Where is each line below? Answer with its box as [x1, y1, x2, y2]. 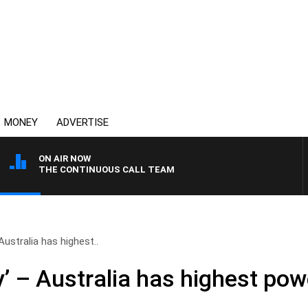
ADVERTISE [56, 116, 109, 129]
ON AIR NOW [38, 153, 91, 164]
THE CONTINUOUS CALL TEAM [38, 164, 175, 175]
